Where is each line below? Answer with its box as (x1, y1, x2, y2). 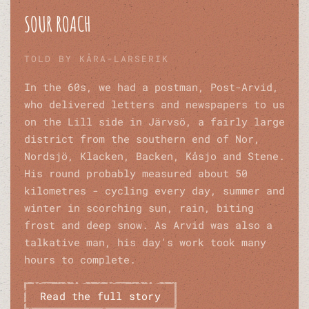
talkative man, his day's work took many (24, 235, 266, 250)
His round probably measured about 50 (24, 166, 248, 181)
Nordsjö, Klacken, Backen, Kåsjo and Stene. (24, 149, 285, 163)
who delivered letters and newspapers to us (24, 97, 285, 112)
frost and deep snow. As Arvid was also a (24, 218, 272, 232)
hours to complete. (24, 252, 136, 267)
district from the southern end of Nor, (24, 132, 260, 146)
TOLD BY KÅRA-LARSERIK (24, 52, 169, 66)
